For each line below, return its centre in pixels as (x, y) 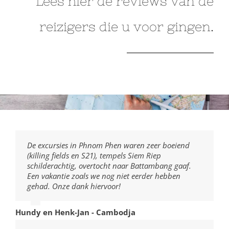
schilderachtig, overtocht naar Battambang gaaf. (109, 165)
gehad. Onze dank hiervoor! (74, 186)
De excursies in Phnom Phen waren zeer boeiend (108, 145)
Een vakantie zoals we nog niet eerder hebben (104, 176)
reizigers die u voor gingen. (127, 27)
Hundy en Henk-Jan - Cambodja (75, 212)
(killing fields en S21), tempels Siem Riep (94, 155)
